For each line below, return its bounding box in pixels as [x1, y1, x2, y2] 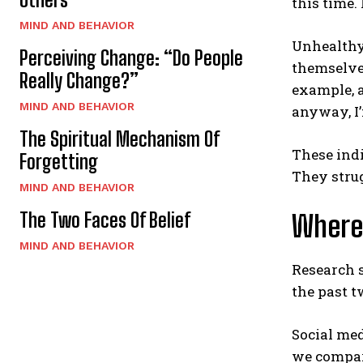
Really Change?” [19, 68, 139, 92]
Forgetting [19, 149, 98, 173]
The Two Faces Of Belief [19, 207, 190, 232]
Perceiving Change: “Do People [19, 45, 243, 70]
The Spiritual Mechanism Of [19, 126, 220, 151]
